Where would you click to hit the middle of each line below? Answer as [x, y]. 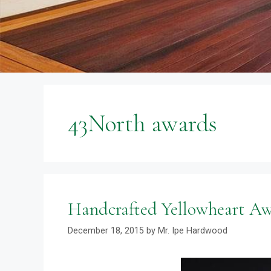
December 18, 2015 [106, 231]
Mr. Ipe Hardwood [193, 231]
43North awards [142, 123]
